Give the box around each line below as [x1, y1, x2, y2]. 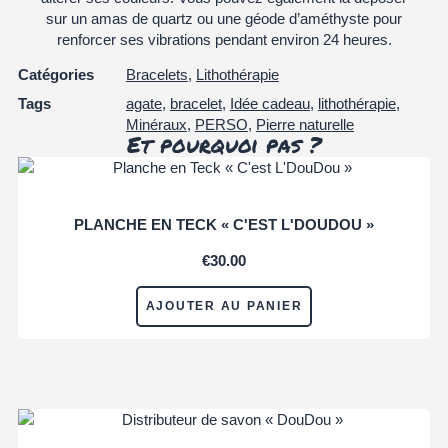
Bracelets [125, 66, 188, 84]
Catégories [17, 66, 94, 84]
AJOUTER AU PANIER [145, 298, 303, 313]
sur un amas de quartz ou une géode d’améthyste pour [46, 9, 402, 27]
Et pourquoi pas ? [127, 129, 321, 163]
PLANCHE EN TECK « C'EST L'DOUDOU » [74, 215, 374, 233]
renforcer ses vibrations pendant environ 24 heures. [56, 30, 392, 48]
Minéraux [125, 116, 187, 134]
